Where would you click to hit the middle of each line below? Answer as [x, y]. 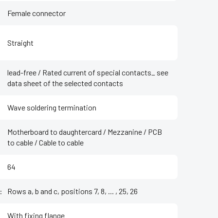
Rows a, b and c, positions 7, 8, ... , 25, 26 [73, 191]
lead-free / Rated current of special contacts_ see [88, 73]
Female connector [36, 13]
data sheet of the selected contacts [65, 83]
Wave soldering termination [52, 108]
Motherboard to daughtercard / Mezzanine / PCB [85, 132]
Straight [20, 43]
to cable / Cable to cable [45, 143]
